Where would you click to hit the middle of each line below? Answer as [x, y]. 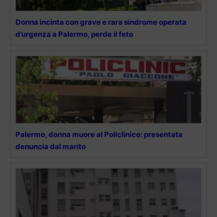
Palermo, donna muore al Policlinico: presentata [99, 134]
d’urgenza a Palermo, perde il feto [74, 34]
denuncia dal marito [51, 146]
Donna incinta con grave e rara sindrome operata [101, 22]
